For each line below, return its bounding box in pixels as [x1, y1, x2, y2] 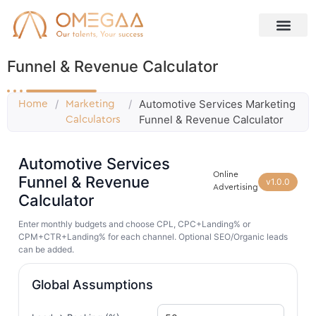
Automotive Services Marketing [139, 97, 296, 111]
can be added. [18, 244, 74, 255]
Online [213, 170, 238, 179]
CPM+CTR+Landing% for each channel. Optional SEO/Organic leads [18, 231, 288, 243]
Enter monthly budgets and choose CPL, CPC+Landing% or [18, 219, 250, 230]
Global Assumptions [32, 277, 153, 293]
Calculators [66, 114, 121, 126]
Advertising [213, 183, 258, 192]
